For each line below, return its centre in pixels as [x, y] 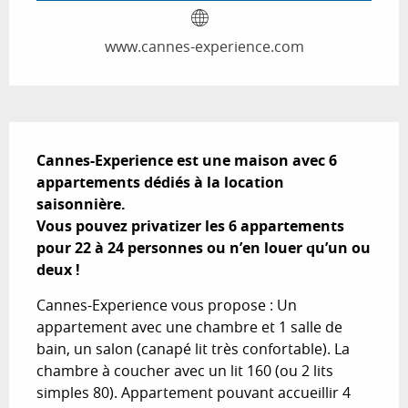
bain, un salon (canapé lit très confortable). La [193, 348]
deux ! [58, 269]
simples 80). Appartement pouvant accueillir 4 [194, 392]
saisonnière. [81, 204]
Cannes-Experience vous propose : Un [167, 305]
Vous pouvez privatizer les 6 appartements [190, 225]
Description [64, 134]
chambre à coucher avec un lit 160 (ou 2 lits [185, 370]
